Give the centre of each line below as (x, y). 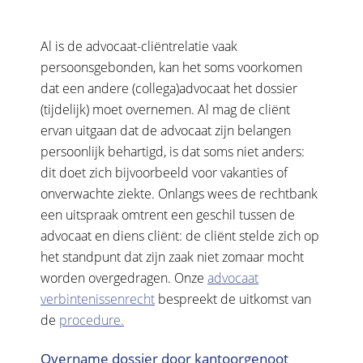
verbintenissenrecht (98, 299)
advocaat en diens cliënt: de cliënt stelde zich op (180, 236)
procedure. (92, 320)
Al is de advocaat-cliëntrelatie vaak (139, 47)
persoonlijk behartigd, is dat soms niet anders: (173, 152)
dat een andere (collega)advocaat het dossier (169, 89)
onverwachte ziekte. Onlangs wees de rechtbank (179, 194)
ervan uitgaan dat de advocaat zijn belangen (166, 131)
